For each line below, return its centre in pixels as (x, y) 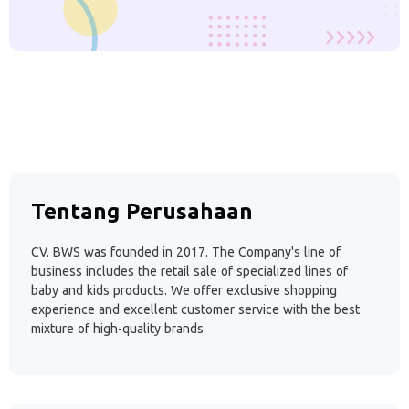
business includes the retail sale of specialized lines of (189, 271)
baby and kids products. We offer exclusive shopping (184, 290)
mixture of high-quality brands (117, 329)
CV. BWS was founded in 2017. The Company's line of (186, 252)
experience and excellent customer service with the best (195, 309)
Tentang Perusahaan (142, 211)
